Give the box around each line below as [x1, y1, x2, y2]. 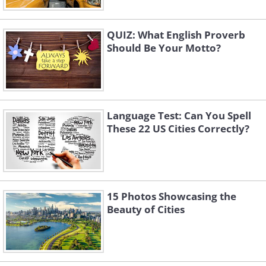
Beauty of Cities [107, 202, 185, 217]
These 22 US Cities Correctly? [107, 122, 249, 136]
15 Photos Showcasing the [107, 189, 236, 204]
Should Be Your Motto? [107, 41, 221, 55]
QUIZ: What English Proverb [107, 28, 245, 42]
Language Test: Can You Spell [107, 109, 251, 123]
